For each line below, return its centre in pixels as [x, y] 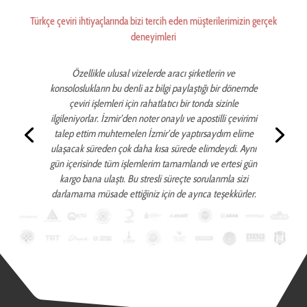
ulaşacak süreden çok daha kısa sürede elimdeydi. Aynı [153, 148]
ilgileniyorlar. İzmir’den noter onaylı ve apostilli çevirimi [153, 118]
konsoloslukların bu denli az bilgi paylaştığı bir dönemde [153, 88]
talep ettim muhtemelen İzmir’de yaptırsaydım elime [153, 133]
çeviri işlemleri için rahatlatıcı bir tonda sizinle [153, 103]
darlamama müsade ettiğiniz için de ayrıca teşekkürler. [153, 194]
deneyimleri [153, 37]
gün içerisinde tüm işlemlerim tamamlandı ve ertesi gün [153, 163]
